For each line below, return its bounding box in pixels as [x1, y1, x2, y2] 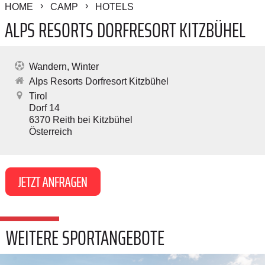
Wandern [29, 62, 67, 72]
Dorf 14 [29, 103, 60, 114]
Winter [72, 62, 99, 72]
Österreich [29, 127, 72, 137]
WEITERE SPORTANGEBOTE [6, 221, 164, 254]
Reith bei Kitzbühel [53, 115, 132, 125]
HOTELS [95, 2, 134, 12]
